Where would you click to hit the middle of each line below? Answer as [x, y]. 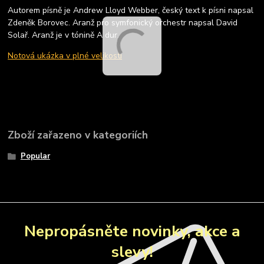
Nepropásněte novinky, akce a [132, 231]
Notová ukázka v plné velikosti [65, 55]
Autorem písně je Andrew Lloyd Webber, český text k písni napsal [131, 10]
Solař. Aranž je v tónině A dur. [64, 35]
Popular [35, 156]
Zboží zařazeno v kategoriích [78, 135]
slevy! [132, 251]
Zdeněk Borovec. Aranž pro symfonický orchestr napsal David [123, 22]
